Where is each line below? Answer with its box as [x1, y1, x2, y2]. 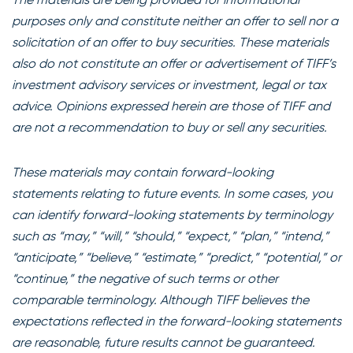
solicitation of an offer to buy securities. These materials [12, 34, 329, 50]
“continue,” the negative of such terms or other [12, 270, 278, 286]
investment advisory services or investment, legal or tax [12, 76, 326, 92]
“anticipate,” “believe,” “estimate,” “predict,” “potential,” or [12, 249, 341, 265]
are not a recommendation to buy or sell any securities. [12, 119, 327, 135]
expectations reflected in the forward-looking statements [12, 313, 341, 329]
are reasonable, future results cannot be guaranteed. [12, 334, 315, 350]
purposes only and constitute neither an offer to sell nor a [12, 13, 338, 28]
